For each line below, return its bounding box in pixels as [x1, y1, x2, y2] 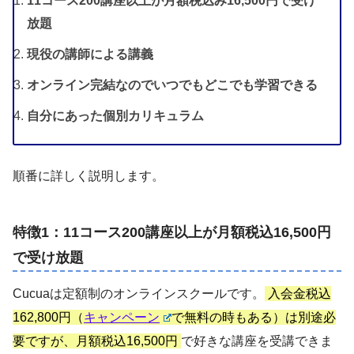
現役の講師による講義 [27, 47, 153, 61]
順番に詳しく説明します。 [13, 168, 164, 183]
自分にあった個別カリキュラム [27, 108, 204, 122]
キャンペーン [84, 310, 160, 324]
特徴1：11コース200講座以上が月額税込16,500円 [13, 224, 331, 241]
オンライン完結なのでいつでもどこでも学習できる [27, 77, 318, 92]
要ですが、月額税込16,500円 [13, 333, 181, 348]
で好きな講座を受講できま [181, 333, 333, 348]
